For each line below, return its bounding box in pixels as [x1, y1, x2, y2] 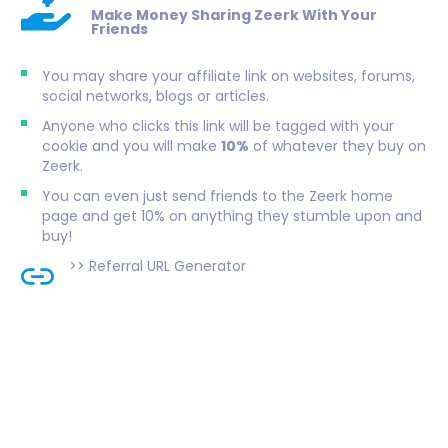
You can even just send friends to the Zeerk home [42, 186, 393, 207]
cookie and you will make [42, 136, 221, 157]
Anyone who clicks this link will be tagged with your [42, 116, 394, 137]
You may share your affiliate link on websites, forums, [42, 66, 415, 87]
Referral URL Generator [89, 256, 246, 277]
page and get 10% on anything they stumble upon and [42, 206, 422, 227]
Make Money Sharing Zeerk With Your [91, 5, 377, 26]
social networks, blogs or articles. [42, 86, 269, 107]
